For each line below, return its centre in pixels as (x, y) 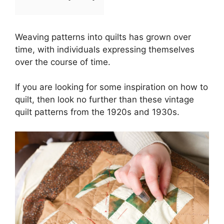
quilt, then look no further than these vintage (104, 99)
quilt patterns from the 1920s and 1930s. (97, 112)
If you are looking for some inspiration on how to (111, 87)
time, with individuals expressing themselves (105, 49)
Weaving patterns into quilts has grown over (103, 37)
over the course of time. (63, 62)
